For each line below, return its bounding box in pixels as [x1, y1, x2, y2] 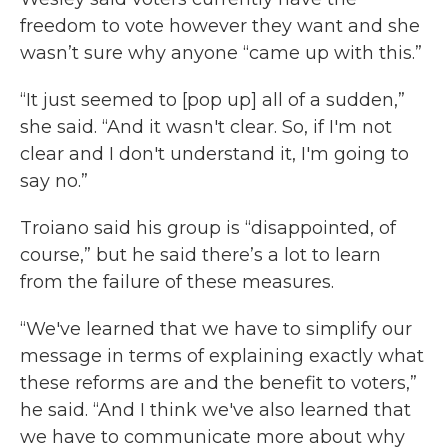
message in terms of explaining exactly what [20, 345, 424, 367]
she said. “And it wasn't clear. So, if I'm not [20, 116, 392, 138]
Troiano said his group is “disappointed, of [20, 217, 396, 239]
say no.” [20, 170, 88, 192]
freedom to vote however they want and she [20, 15, 420, 37]
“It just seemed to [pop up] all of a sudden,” [20, 89, 405, 111]
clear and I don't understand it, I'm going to [20, 143, 409, 165]
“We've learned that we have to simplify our [20, 318, 412, 340]
